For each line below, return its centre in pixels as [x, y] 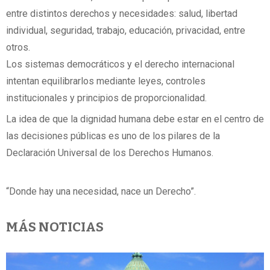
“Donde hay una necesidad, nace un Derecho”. [101, 191]
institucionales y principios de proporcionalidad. [106, 98]
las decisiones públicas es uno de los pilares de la [113, 136]
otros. [19, 48]
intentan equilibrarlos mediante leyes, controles [106, 81]
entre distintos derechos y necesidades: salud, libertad [122, 14]
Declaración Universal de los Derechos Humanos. [111, 153]
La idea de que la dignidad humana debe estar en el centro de [135, 119]
